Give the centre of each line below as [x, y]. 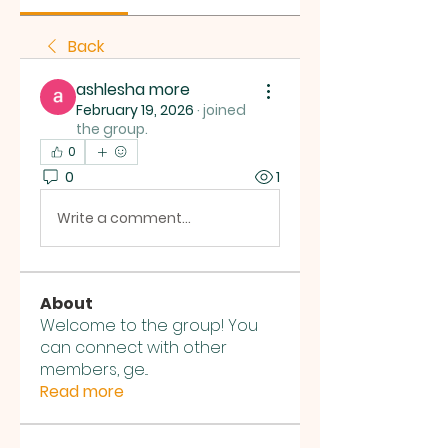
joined [224, 110]
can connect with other [133, 347]
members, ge [92, 369]
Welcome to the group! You [149, 325]
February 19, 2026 [135, 110]
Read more [82, 391]
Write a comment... [124, 217]
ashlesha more [133, 89]
